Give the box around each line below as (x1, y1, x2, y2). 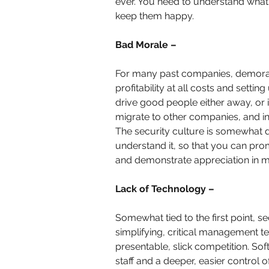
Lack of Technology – (115, 183, 214, 195)
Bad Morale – (115, 39, 177, 51)
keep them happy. (115, 10, 194, 22)
